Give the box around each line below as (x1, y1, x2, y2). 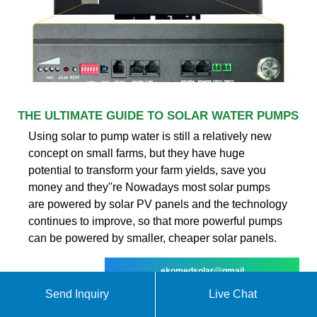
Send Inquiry (45, 288, 110, 300)
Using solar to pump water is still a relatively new (28, 129, 272, 142)
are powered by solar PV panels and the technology (28, 197, 287, 210)
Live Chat (209, 288, 258, 300)
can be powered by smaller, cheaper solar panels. (28, 231, 277, 244)
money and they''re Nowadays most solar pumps (28, 180, 270, 193)
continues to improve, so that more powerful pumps (28, 214, 282, 227)
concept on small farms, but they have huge (28, 146, 245, 159)
